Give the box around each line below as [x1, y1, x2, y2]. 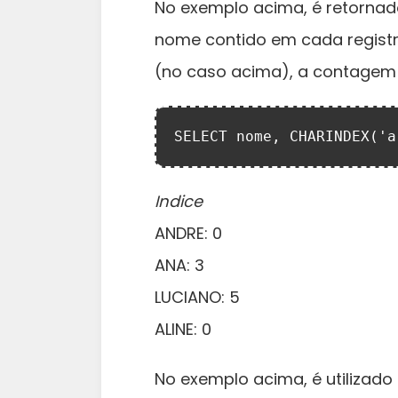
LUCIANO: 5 [155, 286, 240, 308]
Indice [155, 190, 203, 212]
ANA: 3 [155, 254, 204, 276]
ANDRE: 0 [155, 222, 222, 244]
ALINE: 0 [155, 318, 211, 340]
